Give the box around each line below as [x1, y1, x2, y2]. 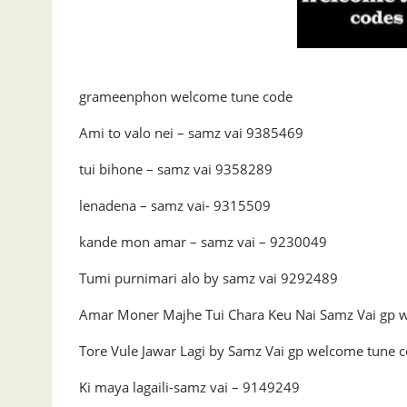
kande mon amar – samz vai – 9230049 [79, 233, 327, 251]
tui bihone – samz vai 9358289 [79, 160, 273, 178]
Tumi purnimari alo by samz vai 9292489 [79, 269, 338, 287]
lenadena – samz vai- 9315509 [79, 196, 271, 214]
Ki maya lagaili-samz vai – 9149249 [79, 378, 300, 396]
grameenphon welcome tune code [79, 87, 293, 105]
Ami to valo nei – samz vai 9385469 [79, 124, 303, 142]
